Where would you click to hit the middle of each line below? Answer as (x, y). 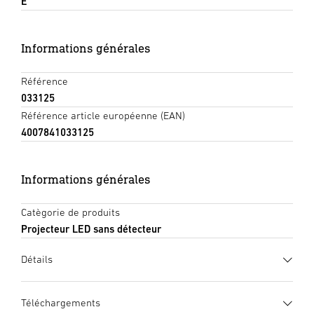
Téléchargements (61, 302)
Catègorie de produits (70, 212)
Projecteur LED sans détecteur (91, 228)
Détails (37, 259)
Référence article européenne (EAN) (103, 115)
